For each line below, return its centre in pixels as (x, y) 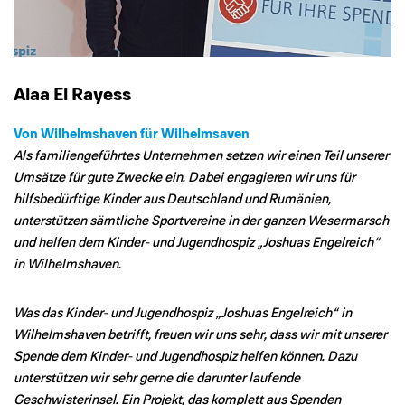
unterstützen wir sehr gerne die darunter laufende (157, 378)
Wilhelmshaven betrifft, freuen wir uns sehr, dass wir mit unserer (200, 334)
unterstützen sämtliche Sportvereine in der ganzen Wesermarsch (201, 221)
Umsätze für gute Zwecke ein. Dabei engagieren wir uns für (184, 177)
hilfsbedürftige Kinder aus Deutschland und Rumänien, (172, 199)
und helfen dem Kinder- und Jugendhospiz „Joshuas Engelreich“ (197, 242)
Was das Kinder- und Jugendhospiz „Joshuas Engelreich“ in (183, 313)
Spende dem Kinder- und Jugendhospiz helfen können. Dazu (185, 356)
